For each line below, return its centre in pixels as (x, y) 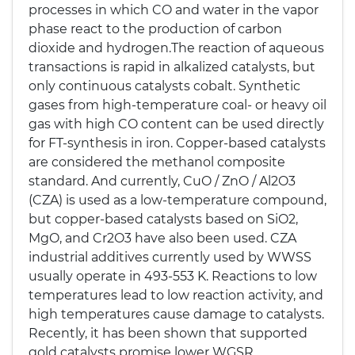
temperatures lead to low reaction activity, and (176, 295)
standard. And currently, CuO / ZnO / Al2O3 (162, 181)
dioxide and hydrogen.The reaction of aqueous (176, 48)
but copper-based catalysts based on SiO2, (163, 219)
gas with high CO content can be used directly (176, 124)
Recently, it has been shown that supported (168, 333)
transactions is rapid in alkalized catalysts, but (172, 67)
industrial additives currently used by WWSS (170, 257)
